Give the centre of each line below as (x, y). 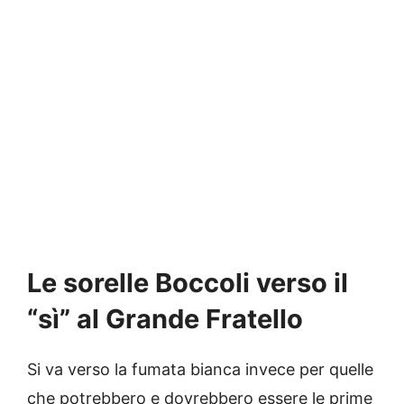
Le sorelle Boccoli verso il (188, 283)
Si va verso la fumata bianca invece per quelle (200, 370)
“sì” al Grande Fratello (165, 319)
